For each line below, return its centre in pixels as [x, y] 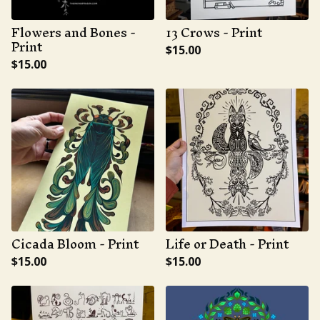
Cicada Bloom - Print [75, 244]
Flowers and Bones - [74, 32]
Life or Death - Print [227, 244]
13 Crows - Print [214, 32]
